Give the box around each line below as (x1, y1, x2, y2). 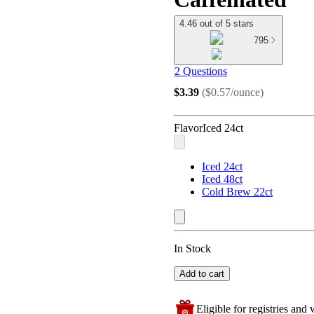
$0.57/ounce (205, 86, 260, 98)
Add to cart (179, 268, 224, 280)
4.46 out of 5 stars (179, 18, 254, 29)
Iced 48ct (202, 173, 243, 186)
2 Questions (175, 65, 227, 78)
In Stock (174, 243, 211, 255)
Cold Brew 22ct (202, 186, 273, 198)
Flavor (174, 122, 203, 135)
